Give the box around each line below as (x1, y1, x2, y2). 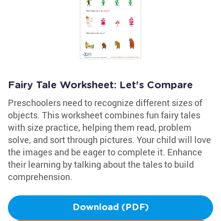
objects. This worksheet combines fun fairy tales (8, 109, 200, 121)
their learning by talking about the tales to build (8, 158, 194, 170)
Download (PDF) (72, 203, 149, 212)
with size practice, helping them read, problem (8, 121, 191, 133)
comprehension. (8, 171, 73, 183)
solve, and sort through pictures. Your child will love (8, 134, 211, 146)
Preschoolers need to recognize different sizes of (8, 97, 202, 109)
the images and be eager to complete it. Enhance (8, 146, 202, 158)
